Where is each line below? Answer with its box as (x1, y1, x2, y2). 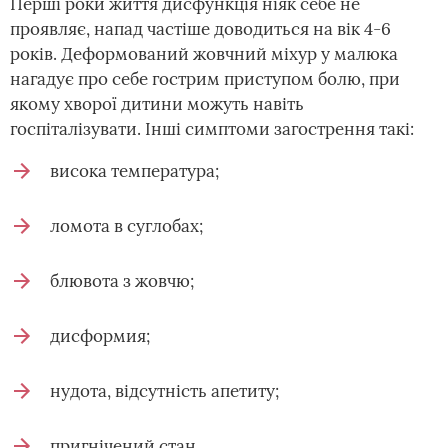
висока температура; (50, 160, 219, 182)
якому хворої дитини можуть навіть (10, 93, 304, 115)
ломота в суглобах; (50, 215, 203, 237)
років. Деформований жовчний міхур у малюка (10, 43, 398, 65)
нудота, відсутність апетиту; (50, 380, 279, 402)
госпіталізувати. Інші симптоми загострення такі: (10, 118, 414, 140)
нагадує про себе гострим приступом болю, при (10, 68, 400, 90)
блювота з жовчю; (50, 270, 194, 292)
